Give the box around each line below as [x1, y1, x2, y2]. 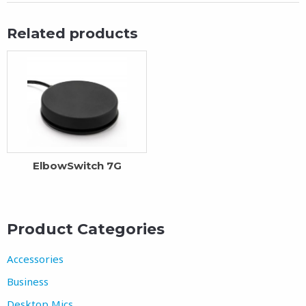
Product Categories [7, 220, 165, 239]
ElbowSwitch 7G [32, 158, 122, 172]
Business [7, 274, 48, 288]
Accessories [7, 251, 64, 266]
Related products [7, 25, 138, 42]
